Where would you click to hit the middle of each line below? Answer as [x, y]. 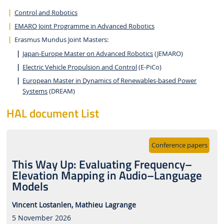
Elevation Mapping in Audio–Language [107, 175]
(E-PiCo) [149, 67]
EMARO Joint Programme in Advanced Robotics [84, 26]
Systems [35, 91]
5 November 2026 [41, 217]
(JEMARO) [168, 53]
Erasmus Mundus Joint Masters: [61, 40]
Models [30, 186]
